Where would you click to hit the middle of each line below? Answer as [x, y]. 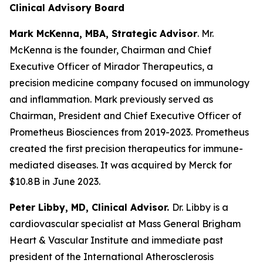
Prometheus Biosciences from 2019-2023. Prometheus [129, 132]
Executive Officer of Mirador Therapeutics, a [111, 66]
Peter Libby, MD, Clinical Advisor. [91, 207]
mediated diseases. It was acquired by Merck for [121, 165]
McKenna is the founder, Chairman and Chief [110, 50]
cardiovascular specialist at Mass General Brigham [125, 224]
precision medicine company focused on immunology [129, 83]
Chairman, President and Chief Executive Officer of [125, 116]
